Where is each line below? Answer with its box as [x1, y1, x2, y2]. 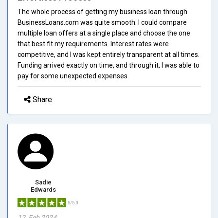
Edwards [30, 185, 56, 193]
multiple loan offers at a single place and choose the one [18, 29, 190, 37]
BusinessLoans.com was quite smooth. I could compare [18, 18, 187, 26]
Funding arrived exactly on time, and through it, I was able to [18, 61, 200, 69]
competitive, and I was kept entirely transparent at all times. [18, 50, 200, 58]
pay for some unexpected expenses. [18, 72, 129, 80]
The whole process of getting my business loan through [18, 7, 187, 16]
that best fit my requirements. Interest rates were [18, 39, 169, 48]
